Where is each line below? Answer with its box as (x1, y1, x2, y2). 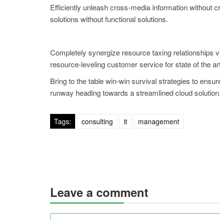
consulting (82, 116, 113, 127)
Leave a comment (50, 184, 148, 201)
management (138, 116, 179, 127)
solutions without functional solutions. (50, 14, 168, 25)
